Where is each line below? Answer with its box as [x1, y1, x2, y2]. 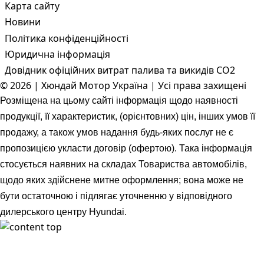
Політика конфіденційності [5, 31, 128, 45]
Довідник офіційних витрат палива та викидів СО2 [5, 64, 235, 77]
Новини [5, 15, 41, 29]
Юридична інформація [5, 47, 110, 61]
